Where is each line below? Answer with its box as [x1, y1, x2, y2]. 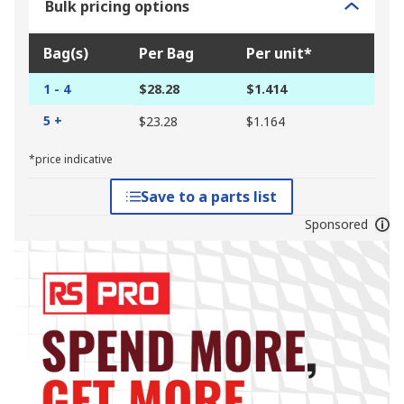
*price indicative [29, 151, 113, 168]
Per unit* [246, 43, 312, 64]
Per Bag [139, 43, 194, 64]
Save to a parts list [141, 187, 278, 207]
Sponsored [304, 216, 368, 234]
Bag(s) [43, 43, 88, 64]
